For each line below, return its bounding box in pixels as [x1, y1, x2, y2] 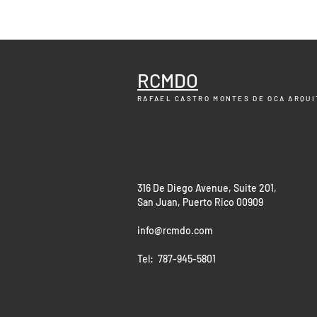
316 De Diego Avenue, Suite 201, [137, 182, 277, 194]
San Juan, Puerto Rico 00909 [137, 196, 263, 208]
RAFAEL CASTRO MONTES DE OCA [137, 94, 289, 103]
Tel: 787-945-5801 [137, 253, 216, 265]
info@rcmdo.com [137, 224, 213, 236]
